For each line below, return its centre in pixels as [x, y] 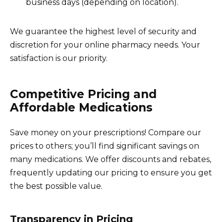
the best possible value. [56, 186]
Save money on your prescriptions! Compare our [106, 132]
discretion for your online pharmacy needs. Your [105, 45]
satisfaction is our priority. [59, 58]
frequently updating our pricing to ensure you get [111, 172]
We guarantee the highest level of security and [103, 31]
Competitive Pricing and [83, 94]
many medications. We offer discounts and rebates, [111, 159]
